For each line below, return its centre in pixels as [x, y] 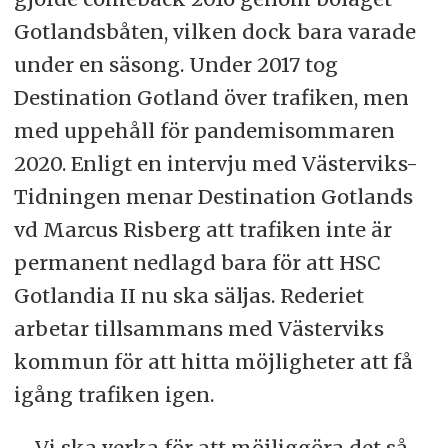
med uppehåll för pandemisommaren [204, 131]
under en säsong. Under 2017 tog [175, 65]
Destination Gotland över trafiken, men [211, 98]
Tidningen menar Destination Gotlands [213, 197]
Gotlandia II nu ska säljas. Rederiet [188, 296]
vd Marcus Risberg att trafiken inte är [202, 230]
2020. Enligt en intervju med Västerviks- [215, 164]
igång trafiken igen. [113, 395]
